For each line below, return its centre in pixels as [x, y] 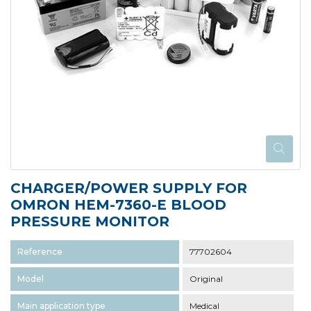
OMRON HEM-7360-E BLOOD [118, 205]
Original [206, 279]
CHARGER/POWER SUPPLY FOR [129, 188]
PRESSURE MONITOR [90, 222]
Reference [40, 252]
